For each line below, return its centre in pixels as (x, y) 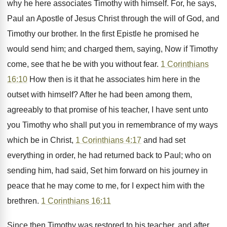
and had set (163, 140)
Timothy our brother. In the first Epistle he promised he (103, 34)
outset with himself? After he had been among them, (100, 94)
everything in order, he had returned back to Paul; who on (109, 155)
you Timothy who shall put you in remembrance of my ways (112, 125)
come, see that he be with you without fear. (84, 64)
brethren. (24, 201)
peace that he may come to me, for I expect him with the (106, 186)
